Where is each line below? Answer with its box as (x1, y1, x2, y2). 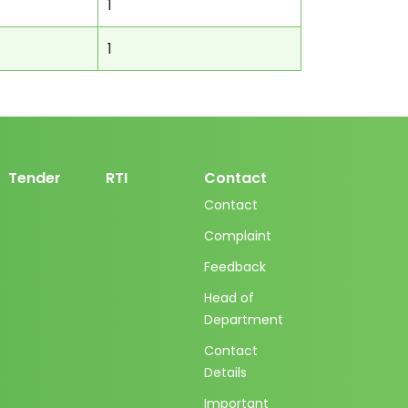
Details (203, 363, 247, 382)
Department (203, 311, 283, 329)
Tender (7, 168, 61, 189)
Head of (203, 289, 254, 307)
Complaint (203, 227, 271, 245)
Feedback (203, 258, 266, 276)
